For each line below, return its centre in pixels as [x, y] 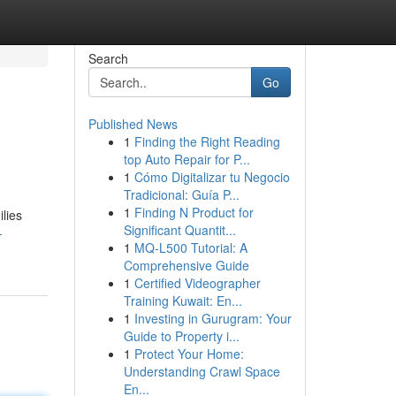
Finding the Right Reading [207, 141]
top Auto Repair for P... [187, 159]
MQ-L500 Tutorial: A [190, 247]
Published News [133, 124]
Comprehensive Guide [186, 265]
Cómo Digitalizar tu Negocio [212, 177]
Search [108, 58]
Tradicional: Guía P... [181, 194]
